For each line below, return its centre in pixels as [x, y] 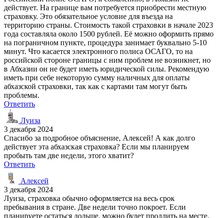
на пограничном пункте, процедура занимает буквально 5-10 [105, 42]
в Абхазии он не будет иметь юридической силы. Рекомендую [107, 69]
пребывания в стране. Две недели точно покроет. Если [95, 207]
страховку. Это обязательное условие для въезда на [88, 16]
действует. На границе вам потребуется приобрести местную [105, 7]
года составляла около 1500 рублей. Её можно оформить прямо [109, 34]
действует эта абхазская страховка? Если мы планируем [96, 146]
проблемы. [22, 95]
